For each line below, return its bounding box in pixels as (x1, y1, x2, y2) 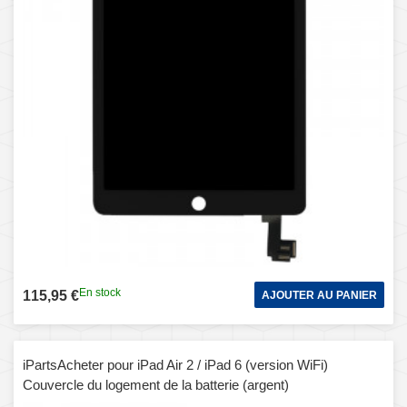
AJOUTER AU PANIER (262, 288, 377, 302)
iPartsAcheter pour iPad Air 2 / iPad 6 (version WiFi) (23, 356, 328, 372)
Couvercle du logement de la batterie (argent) (23, 376, 289, 392)
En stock (79, 285, 121, 299)
